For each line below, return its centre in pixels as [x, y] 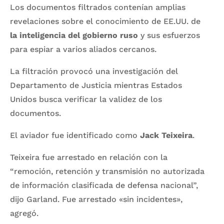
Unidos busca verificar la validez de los [86, 99]
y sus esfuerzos [169, 35]
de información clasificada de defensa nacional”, [104, 185]
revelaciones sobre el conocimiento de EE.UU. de [105, 21]
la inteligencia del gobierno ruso [74, 35]
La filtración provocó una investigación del [94, 71]
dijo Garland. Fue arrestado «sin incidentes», [96, 199]
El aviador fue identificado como [75, 135]
